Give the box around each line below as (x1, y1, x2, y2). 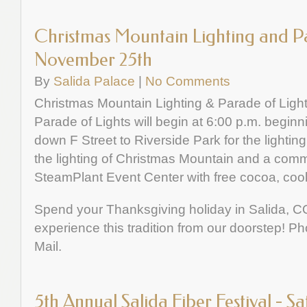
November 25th (34, 49, 152, 71)
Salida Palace (53, 73, 135, 88)
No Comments (145, 73, 230, 88)
